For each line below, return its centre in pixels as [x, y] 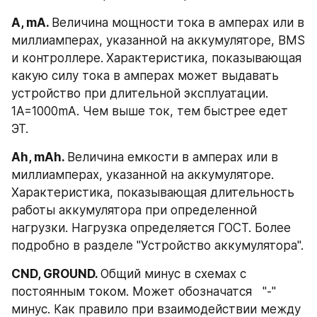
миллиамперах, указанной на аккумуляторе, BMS [158, 40]
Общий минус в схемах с [173, 273]
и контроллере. [57, 58]
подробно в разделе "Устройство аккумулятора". [157, 245]
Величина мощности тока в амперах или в [178, 22]
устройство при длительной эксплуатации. [140, 93]
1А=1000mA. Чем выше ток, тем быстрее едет [150, 111]
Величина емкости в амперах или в [173, 157]
